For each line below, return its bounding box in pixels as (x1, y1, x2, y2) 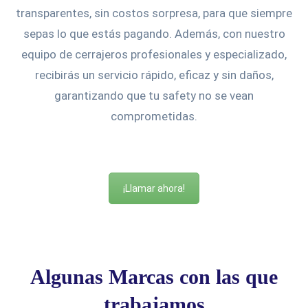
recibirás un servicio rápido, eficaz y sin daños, (34, 67, 274, 82)
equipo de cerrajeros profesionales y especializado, (21, 47, 287, 61)
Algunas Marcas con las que (30, 265, 278, 288)
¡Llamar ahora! (123, 182, 185, 194)
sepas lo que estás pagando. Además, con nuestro (23, 26, 285, 41)
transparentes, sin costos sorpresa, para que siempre (16, 5, 292, 20)
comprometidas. (111, 109, 197, 123)
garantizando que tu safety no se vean (54, 88, 254, 102)
